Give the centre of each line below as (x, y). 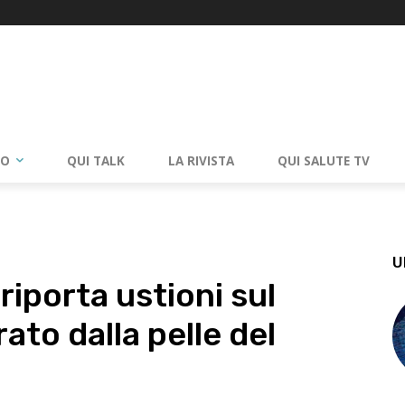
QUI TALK (96, 160)
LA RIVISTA (201, 160)
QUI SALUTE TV (324, 160)
